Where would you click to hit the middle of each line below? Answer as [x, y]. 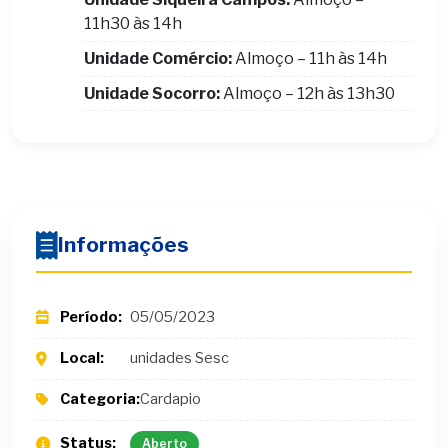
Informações [123, 245]
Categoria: [100, 399]
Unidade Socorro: [152, 93]
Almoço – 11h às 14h [309, 58]
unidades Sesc [179, 358]
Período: [91, 316]
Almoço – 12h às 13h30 [307, 93]
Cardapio [170, 399]
